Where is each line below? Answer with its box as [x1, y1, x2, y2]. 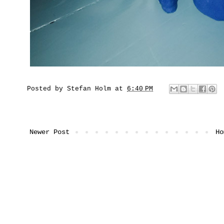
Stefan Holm [67, 85, 111, 93]
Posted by [27, 85, 67, 93]
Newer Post [29, 127, 69, 136]
